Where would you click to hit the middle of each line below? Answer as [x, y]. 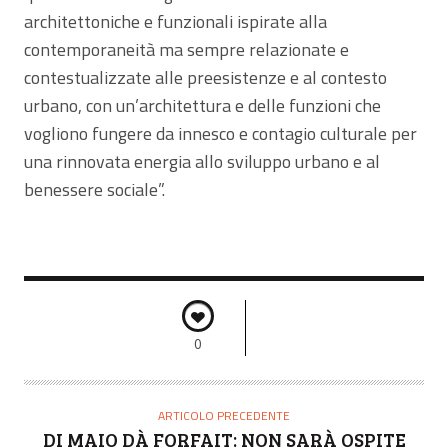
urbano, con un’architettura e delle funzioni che [202, 105]
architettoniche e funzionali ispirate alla [175, 21]
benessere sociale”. [94, 189]
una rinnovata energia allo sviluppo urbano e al [202, 161]
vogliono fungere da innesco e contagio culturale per [220, 133]
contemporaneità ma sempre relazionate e [186, 49]
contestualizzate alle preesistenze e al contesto [205, 77]
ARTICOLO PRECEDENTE [224, 415]
